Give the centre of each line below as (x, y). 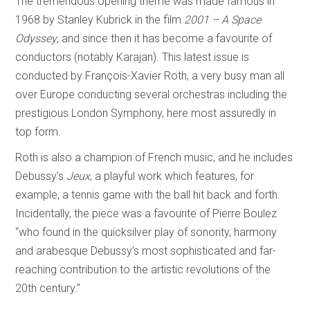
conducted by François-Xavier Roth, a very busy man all (150, 75)
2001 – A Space (223, 19)
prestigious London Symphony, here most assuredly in (146, 113)
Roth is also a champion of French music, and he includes (154, 157)
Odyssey (36, 38)
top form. (40, 131)
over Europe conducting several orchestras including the (152, 94)
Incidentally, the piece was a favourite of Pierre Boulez (146, 213)
